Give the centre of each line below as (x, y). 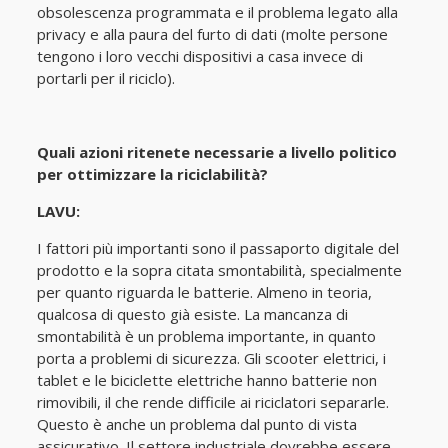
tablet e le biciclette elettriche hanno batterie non (206, 380)
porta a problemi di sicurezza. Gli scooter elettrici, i (211, 358)
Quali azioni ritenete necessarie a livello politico (216, 152)
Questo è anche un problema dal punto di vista (196, 424)
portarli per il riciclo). (105, 78)
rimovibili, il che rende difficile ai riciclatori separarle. (212, 402)
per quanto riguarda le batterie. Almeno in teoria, (204, 292)
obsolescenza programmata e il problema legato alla (217, 12)
